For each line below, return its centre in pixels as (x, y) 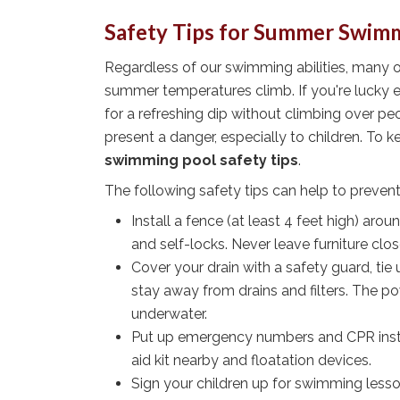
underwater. (169, 314)
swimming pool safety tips (201, 161)
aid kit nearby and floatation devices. (251, 361)
